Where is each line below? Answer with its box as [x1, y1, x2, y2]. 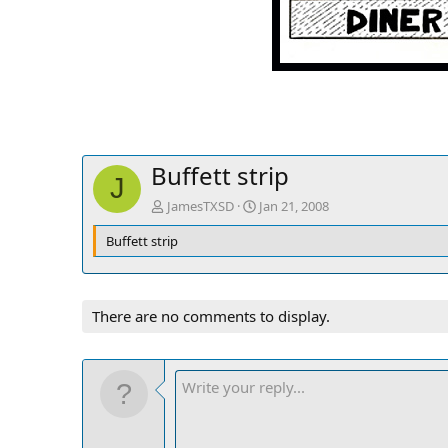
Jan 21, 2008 [259, 197, 329, 216]
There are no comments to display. [92, 306, 330, 327]
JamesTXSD [167, 197, 234, 216]
